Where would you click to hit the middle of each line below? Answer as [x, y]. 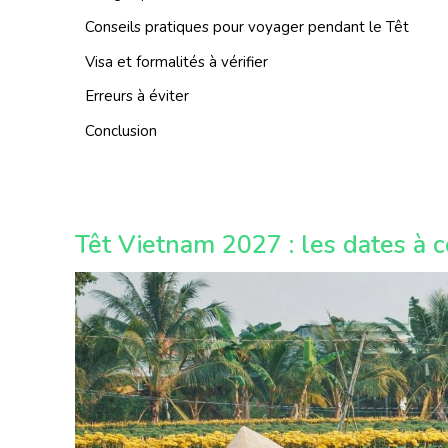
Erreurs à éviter [137, 96]
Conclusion [121, 130]
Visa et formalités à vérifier [176, 61]
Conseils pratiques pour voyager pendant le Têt [247, 27]
